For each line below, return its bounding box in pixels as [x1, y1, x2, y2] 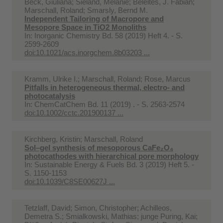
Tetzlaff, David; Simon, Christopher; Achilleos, [24, 203, 172, 212]
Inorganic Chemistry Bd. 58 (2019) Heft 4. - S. [34, 31, 183, 40]
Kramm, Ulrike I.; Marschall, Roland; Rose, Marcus [24, 74, 191, 83]
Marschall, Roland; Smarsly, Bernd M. [24, 5, 148, 14]
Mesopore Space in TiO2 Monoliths [24, 22, 146, 31]
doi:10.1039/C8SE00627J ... [24, 177, 115, 186]
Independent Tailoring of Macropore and [24, 14, 164, 23]
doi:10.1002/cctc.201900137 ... [24, 108, 123, 117]
